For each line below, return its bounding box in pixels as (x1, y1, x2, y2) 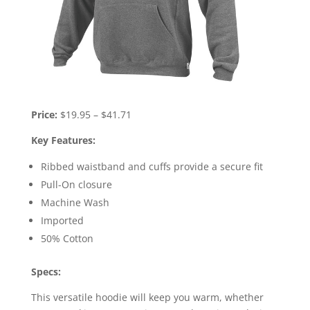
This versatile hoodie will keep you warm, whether (30, 291, 264, 304)
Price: (30, 108, 57, 122)
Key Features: (30, 134, 95, 147)
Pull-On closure (40, 178, 112, 192)
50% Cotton (40, 232, 93, 246)
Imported (40, 214, 84, 228)
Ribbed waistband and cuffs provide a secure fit (40, 160, 263, 174)
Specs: (30, 265, 61, 279)
